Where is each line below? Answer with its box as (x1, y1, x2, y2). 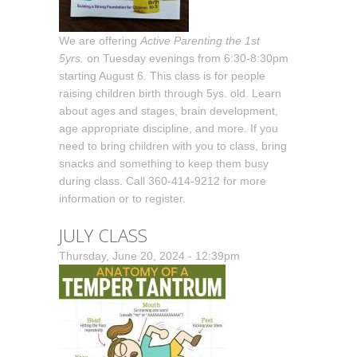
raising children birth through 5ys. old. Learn (59, 87, 281, 100)
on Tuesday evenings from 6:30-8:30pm (87, 52, 288, 65)
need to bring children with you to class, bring (59, 139, 287, 153)
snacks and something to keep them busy (59, 157, 269, 171)
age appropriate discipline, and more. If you (59, 122, 278, 135)
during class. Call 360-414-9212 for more (59, 175, 266, 188)
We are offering (59, 34, 140, 48)
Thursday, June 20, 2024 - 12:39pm (59, 249, 240, 263)
